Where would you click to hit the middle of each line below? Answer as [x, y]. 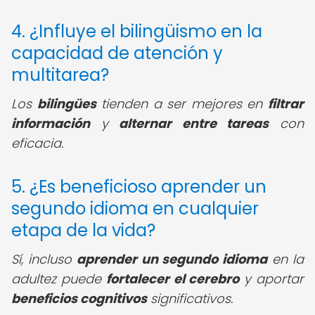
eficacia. [37, 143]
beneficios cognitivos [79, 298]
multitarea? [60, 75]
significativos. [190, 298]
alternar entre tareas [194, 123]
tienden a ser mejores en [182, 104]
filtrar [286, 104]
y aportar [272, 279]
